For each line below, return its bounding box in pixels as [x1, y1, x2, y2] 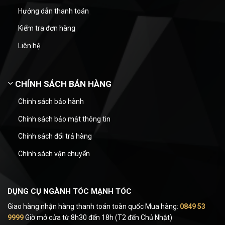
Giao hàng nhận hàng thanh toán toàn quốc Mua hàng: [8, 202, 180, 211]
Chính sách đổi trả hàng [18, 132, 92, 141]
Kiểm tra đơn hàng [18, 24, 75, 33]
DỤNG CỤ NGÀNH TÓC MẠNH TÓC [8, 186, 132, 196]
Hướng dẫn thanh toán [18, 7, 89, 15]
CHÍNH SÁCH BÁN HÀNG [13, 78, 111, 89]
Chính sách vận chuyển [18, 149, 90, 158]
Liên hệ [18, 41, 40, 50]
